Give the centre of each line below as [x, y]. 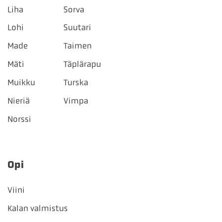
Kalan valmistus [38, 208]
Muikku [21, 82]
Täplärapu [82, 64]
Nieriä [19, 100]
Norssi [19, 119]
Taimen [77, 46]
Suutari [77, 28]
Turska [76, 82]
